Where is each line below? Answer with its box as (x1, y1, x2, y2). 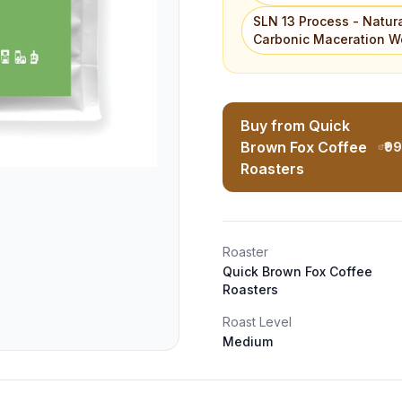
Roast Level (223, 314, 292, 329)
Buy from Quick (240, 117, 350, 135)
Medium (223, 334, 273, 349)
